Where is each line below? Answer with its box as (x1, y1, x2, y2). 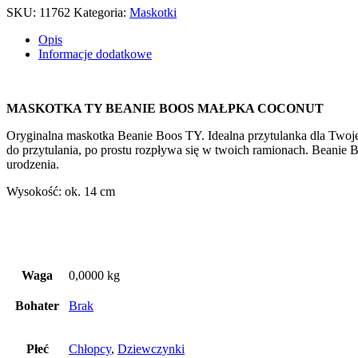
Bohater (15, 298, 59, 312)
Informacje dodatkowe (38, 46, 152, 61)
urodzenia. (6, 157, 59, 171)
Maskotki (129, 5, 177, 19)
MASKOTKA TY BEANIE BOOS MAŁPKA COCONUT (6, 101, 324, 115)
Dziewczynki (117, 341, 185, 356)
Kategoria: (74, 5, 129, 19)
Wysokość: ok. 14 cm (6, 184, 115, 198)
